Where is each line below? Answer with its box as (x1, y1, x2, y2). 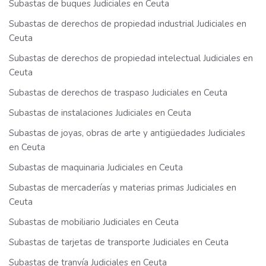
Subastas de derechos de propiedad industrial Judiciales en (9, 18, 246, 30)
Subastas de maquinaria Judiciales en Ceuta (9, 161, 183, 173)
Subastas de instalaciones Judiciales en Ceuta (9, 107, 191, 119)
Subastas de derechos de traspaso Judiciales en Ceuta (9, 87, 227, 99)
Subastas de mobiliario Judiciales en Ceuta (9, 216, 179, 228)
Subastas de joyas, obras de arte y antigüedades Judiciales (9, 127, 245, 139)
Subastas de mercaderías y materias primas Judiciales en (9, 182, 236, 194)
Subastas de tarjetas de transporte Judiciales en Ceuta (9, 236, 229, 248)
